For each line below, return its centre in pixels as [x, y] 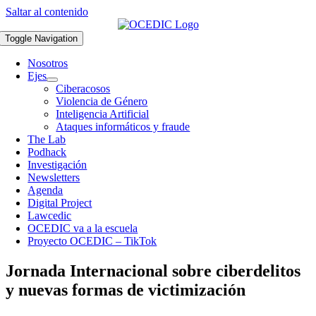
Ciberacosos [83, 89]
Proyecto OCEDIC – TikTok [92, 241]
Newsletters [54, 177]
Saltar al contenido [47, 12]
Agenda [45, 190]
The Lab [47, 139]
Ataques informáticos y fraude [123, 127]
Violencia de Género [102, 101]
